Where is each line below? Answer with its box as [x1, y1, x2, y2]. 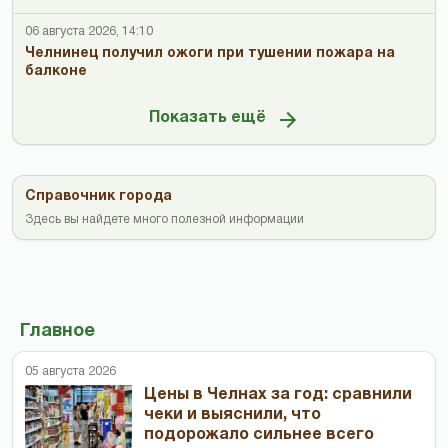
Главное [20, 322, 95, 340]
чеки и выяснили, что [144, 407, 322, 422]
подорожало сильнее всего [144, 427, 375, 442]
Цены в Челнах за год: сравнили [144, 387, 413, 402]
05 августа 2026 [25, 365, 116, 377]
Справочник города [25, 189, 172, 203]
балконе [25, 64, 87, 78]
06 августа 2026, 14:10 [25, 25, 153, 37]
